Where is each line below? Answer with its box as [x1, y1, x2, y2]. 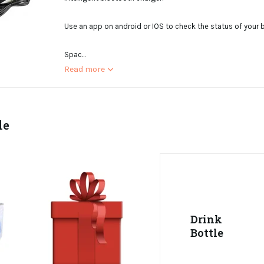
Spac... [64, 50, 85, 59]
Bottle [190, 225, 223, 240]
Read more [64, 64, 105, 74]
